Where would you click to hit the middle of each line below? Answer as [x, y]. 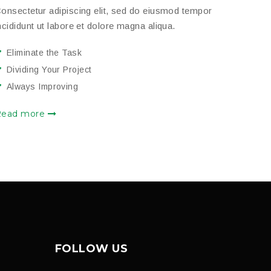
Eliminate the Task [44, 52]
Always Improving [43, 86]
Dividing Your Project [49, 69]
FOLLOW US [92, 248]
